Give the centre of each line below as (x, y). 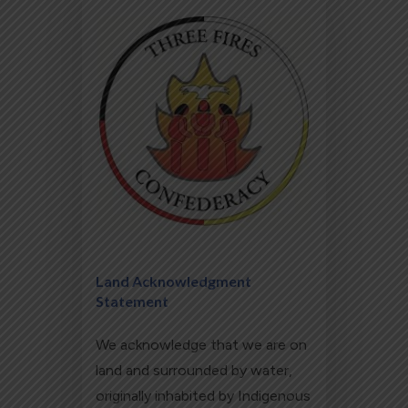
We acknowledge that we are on (202, 345)
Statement (133, 301)
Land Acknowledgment (174, 281)
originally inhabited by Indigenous (204, 396)
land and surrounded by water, (194, 371)
